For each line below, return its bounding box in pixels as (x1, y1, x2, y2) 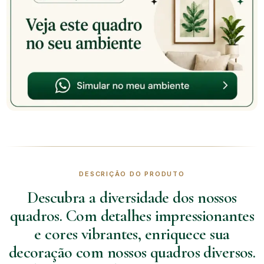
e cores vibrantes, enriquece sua (34, 223, 230, 244)
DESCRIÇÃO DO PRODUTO (79, 169, 185, 178)
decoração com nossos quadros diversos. (8, 242, 256, 262)
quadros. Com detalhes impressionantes (9, 205, 255, 226)
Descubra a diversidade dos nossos (27, 187, 237, 207)
